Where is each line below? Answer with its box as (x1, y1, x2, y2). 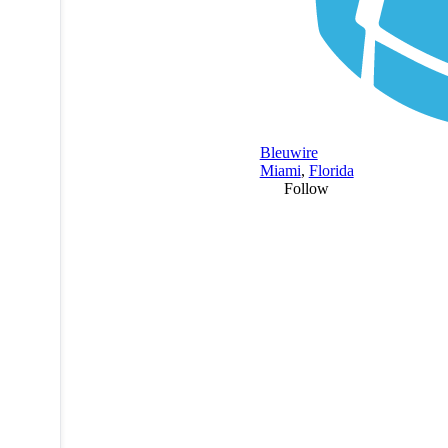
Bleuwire (259, 143, 318, 161)
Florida (308, 161, 354, 179)
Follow (283, 179, 329, 197)
